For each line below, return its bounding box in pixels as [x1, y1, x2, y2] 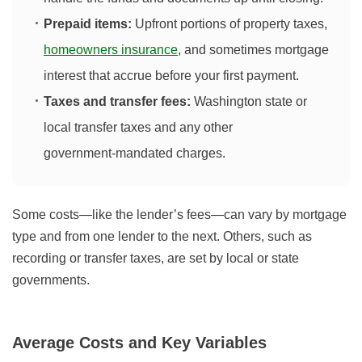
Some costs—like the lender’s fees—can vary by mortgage [12, 208, 347, 222]
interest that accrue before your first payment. [44, 69, 299, 83]
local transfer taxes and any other [44, 120, 233, 135]
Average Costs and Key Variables [12, 334, 267, 352]
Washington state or [191, 95, 307, 109]
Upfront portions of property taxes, [132, 17, 327, 32]
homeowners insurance [44, 43, 178, 57]
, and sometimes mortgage [178, 43, 329, 57]
